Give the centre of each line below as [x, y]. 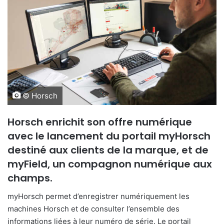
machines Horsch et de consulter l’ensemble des [93, 208]
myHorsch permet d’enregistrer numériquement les [98, 196]
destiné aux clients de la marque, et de [108, 150]
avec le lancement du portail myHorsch [109, 136]
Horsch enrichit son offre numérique [100, 122]
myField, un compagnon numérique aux [110, 164]
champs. [30, 178]
